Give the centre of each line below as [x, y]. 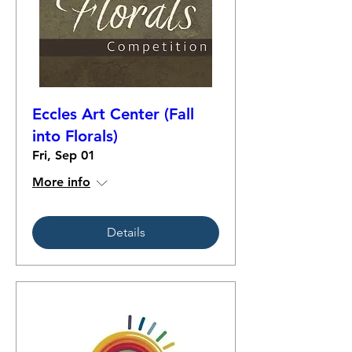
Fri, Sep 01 [64, 155]
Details [126, 232]
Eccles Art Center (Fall [113, 114]
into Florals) [75, 136]
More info [61, 182]
